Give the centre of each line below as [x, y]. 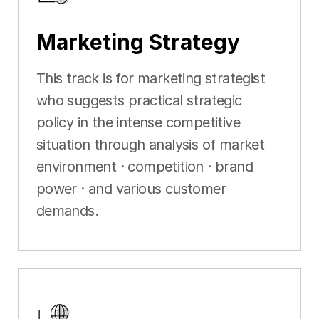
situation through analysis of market [150, 144]
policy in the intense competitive [138, 122]
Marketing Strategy [138, 42]
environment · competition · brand [145, 166]
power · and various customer [131, 188]
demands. [67, 210]
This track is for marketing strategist [151, 78]
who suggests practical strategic [139, 100]
